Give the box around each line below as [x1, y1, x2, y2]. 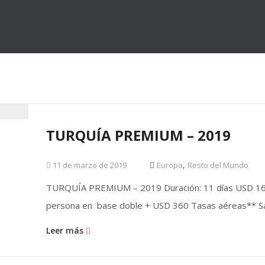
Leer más [46, 225, 86, 236]
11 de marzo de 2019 [51, 160, 127, 170]
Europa [157, 160, 183, 170]
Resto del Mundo [188, 160, 249, 170]
